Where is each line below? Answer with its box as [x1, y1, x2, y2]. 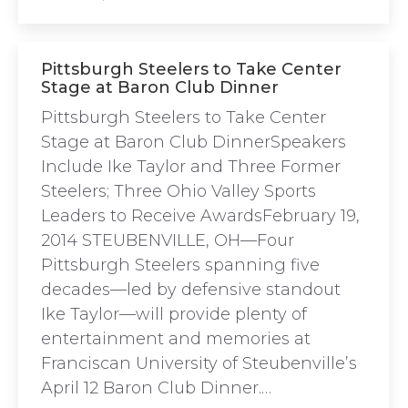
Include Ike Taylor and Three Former [41, 157, 341, 177]
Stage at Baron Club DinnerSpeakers [41, 132, 346, 152]
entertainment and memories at [41, 329, 311, 349]
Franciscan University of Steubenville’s [41, 353, 357, 373]
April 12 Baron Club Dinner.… [41, 378, 271, 398]
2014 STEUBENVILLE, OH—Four [41, 230, 294, 250]
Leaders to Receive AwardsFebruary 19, [41, 206, 360, 226]
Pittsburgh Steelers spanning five [41, 255, 320, 275]
